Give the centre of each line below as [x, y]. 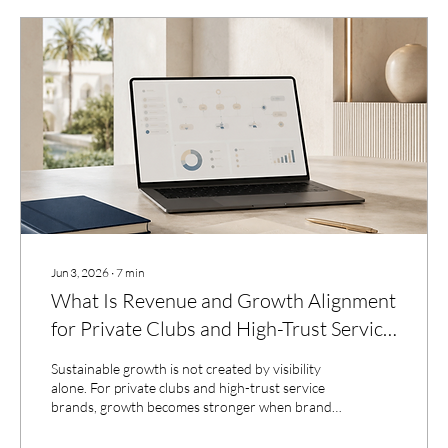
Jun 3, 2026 [80, 272]
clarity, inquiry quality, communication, [165, 425]
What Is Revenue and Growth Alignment [223, 300]
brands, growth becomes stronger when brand [191, 406]
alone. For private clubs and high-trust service [188, 387]
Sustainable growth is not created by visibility [186, 368]
